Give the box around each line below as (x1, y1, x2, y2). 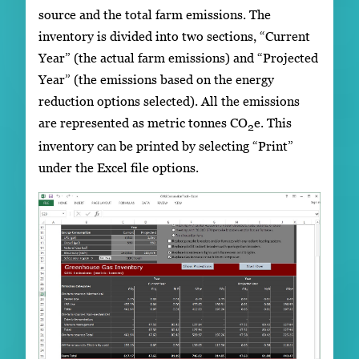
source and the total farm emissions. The (38, 6, 271, 22)
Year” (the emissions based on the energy (38, 71, 274, 87)
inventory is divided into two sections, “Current (38, 28, 310, 43)
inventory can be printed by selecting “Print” (38, 139, 293, 154)
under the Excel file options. (38, 160, 199, 175)
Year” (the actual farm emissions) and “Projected (38, 50, 318, 65)
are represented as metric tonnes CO (38, 115, 248, 130)
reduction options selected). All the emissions (38, 93, 300, 108)
